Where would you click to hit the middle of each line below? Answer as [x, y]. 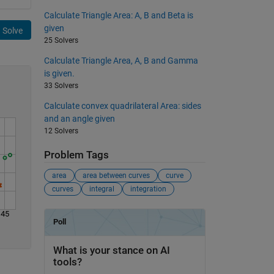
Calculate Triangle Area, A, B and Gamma [121, 60]
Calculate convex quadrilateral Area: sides [122, 106]
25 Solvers [61, 40]
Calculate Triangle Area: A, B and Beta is [118, 15]
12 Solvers [61, 131]
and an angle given [79, 118]
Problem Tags [76, 155]
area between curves [116, 176]
